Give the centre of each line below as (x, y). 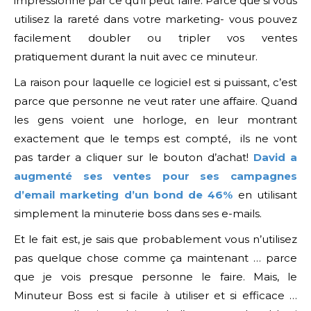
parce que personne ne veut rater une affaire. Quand (155, 101)
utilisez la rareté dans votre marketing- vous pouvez (155, 19)
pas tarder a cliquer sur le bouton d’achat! (134, 157)
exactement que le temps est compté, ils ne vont (155, 138)
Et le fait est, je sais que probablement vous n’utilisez (155, 239)
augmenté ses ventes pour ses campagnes (155, 176)
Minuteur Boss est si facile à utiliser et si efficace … (155, 295)
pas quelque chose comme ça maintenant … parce (155, 258)
